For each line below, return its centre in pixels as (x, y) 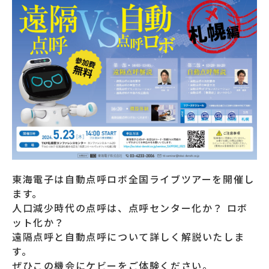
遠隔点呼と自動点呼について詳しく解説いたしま (128, 237)
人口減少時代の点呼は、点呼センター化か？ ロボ (130, 208)
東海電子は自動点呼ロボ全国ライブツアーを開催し (133, 179)
